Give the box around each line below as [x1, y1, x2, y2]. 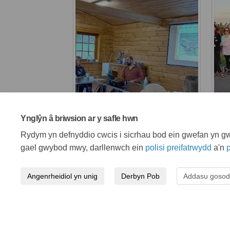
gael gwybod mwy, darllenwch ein [21, 143, 145, 152]
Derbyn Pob [121, 172, 160, 180]
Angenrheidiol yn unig [27, 172, 98, 180]
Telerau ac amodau [78, 220, 141, 229]
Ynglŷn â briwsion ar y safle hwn [21, 114, 138, 123]
